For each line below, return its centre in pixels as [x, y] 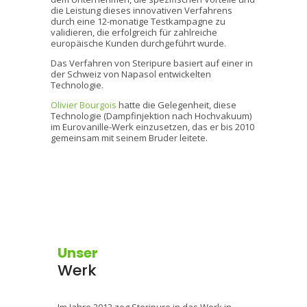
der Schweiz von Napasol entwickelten [131, 74]
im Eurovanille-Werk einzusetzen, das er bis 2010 [152, 127]
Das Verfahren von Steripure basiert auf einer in [152, 63]
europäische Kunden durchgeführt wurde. [138, 43]
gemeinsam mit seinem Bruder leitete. [129, 138]
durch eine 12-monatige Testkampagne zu [138, 21]
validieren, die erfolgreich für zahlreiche [134, 32]
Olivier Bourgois [84, 105]
